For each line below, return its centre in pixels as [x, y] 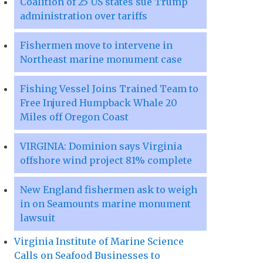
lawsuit [38, 218]
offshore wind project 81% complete [106, 161]
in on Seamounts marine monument [105, 204]
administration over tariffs [84, 16]
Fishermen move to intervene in [96, 45]
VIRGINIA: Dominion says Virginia [101, 146]
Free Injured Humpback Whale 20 [99, 103]
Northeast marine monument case [101, 60]
